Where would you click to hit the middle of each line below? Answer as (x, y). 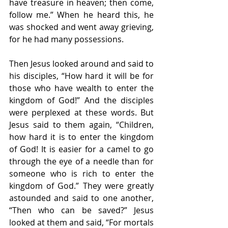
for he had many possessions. (66, 39)
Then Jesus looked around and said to (81, 64)
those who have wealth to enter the (81, 88)
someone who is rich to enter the (81, 174)
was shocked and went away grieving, (81, 27)
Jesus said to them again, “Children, (81, 125)
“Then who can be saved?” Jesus (81, 210)
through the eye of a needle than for (81, 162)
